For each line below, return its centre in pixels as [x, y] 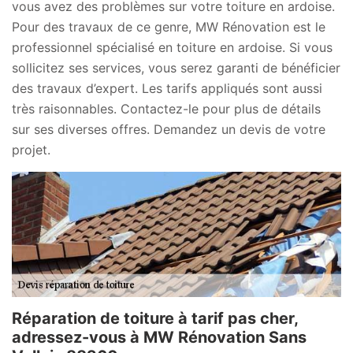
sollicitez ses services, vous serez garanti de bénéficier [176, 68]
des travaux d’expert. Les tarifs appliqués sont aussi [167, 89]
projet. [31, 150]
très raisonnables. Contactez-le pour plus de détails [166, 109]
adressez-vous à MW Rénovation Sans [159, 338]
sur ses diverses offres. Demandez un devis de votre [169, 130]
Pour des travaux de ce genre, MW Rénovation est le [169, 27]
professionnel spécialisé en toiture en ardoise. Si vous [172, 48]
